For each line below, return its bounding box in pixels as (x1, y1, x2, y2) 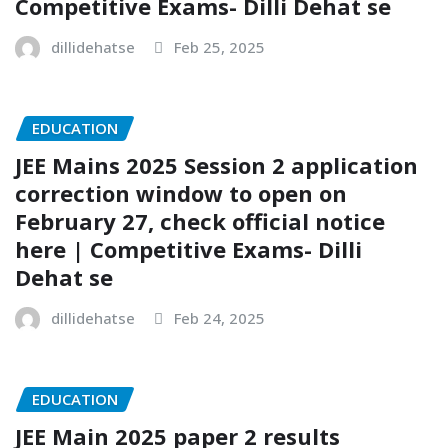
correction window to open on (15, 177, 347, 208)
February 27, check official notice (15, 205, 385, 236)
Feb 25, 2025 (174, 37, 265, 58)
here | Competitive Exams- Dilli (15, 233, 362, 264)
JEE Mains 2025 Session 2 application (15, 149, 418, 180)
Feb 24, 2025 (174, 307, 265, 328)
